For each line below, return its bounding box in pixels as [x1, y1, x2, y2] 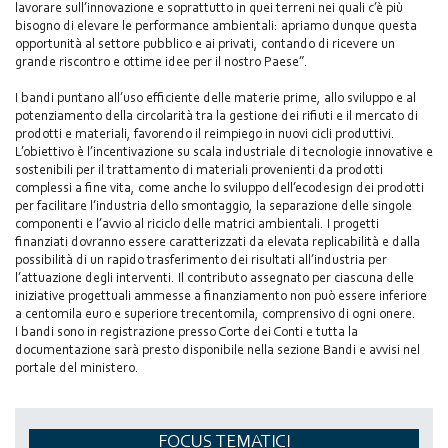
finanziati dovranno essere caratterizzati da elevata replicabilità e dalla [15, 232, 420, 250]
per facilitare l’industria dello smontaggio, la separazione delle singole [15, 196, 412, 214]
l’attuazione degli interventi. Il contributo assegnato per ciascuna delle [15, 268, 414, 286]
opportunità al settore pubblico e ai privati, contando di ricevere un [15, 34, 395, 52]
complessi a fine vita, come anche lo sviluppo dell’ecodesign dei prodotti [15, 178, 424, 196]
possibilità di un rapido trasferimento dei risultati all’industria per [15, 250, 387, 268]
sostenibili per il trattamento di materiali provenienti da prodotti [15, 160, 383, 178]
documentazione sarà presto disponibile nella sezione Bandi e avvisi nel [15, 340, 420, 358]
